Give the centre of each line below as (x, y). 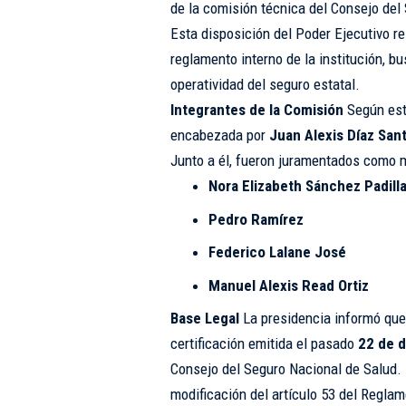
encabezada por (219, 135)
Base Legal (204, 318)
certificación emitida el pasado (264, 343)
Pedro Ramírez (256, 219)
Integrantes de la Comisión (256, 110)
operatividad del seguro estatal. (265, 84)
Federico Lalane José (278, 252)
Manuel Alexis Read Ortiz (289, 285)
